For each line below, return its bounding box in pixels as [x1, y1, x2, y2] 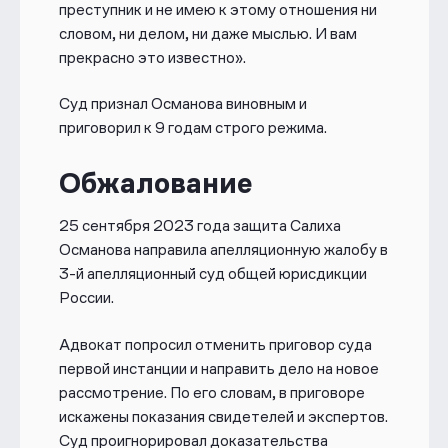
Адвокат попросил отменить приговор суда [58, 334, 372, 354]
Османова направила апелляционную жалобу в [58, 240, 388, 260]
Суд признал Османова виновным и [58, 94, 307, 114]
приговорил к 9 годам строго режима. [58, 118, 327, 138]
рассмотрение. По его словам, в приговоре [58, 382, 365, 402]
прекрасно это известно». [58, 48, 246, 68]
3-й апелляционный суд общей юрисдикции [58, 264, 367, 284]
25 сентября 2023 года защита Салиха [58, 216, 341, 236]
